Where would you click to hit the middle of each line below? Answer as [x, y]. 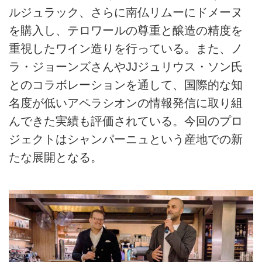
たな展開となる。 [56, 158]
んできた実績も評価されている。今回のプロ [126, 121]
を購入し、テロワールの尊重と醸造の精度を [126, 31]
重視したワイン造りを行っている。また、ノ [126, 49]
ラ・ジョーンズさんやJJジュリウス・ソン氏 [126, 67]
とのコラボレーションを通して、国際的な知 [126, 85]
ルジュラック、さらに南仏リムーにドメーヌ [126, 13]
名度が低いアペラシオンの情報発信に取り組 [126, 103]
